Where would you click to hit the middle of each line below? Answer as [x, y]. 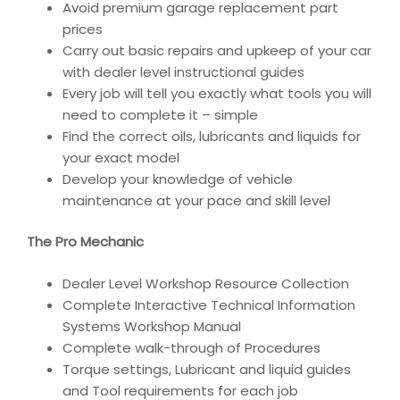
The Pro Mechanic [85, 242]
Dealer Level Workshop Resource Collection [206, 283]
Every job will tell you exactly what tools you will [217, 93]
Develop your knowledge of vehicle [178, 179]
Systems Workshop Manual [152, 326]
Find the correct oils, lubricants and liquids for [212, 136]
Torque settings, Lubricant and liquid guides [207, 369]
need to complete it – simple [160, 114]
